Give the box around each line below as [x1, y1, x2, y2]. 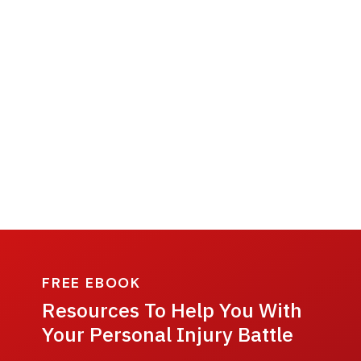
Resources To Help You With [42, 297, 302, 323]
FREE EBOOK [42, 273, 141, 293]
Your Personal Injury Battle [42, 321, 293, 347]
